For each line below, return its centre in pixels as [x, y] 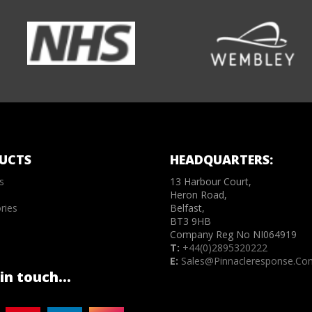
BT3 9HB [190, 221]
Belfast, [187, 208]
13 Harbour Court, [210, 181]
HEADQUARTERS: [221, 159]
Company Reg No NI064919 [233, 234]
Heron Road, [198, 194]
